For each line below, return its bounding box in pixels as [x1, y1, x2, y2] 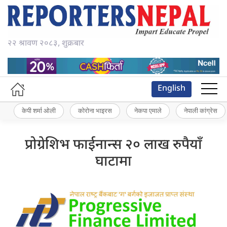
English [158, 83, 185, 94]
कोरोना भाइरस [78, 106, 112, 115]
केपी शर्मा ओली [22, 106, 56, 115]
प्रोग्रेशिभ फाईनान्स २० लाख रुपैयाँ [25, 136, 202, 155]
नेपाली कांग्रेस [184, 106, 217, 115]
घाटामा [95, 153, 132, 171]
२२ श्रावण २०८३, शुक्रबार [8, 39, 84, 50]
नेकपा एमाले [134, 106, 162, 115]
